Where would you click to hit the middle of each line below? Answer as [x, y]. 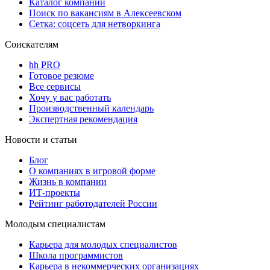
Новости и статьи [41, 139]
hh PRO [45, 64]
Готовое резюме [61, 75]
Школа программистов [76, 255]
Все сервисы [55, 86]
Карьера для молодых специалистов [103, 244]
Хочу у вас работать [70, 97]
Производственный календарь [91, 108]
